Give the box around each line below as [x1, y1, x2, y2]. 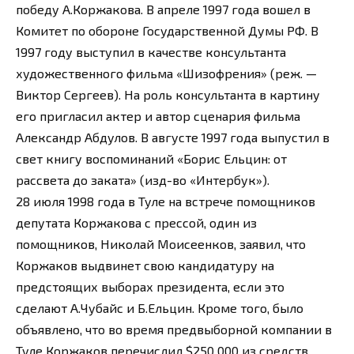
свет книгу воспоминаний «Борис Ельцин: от [16, 150, 287, 166]
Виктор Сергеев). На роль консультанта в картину [16, 86, 320, 102]
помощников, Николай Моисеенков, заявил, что [16, 235, 306, 251]
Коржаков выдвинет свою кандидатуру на [16, 257, 274, 273]
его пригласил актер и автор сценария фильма [16, 107, 300, 123]
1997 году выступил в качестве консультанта [16, 43, 286, 59]
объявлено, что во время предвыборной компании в [16, 321, 332, 337]
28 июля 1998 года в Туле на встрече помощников [16, 193, 315, 209]
